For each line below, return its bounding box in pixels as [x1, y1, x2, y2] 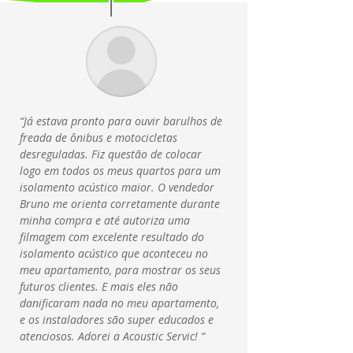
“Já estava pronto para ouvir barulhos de [19, 113, 222, 129]
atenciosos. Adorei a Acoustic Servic [19, 329, 195, 344]
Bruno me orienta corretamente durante [19, 196, 220, 212]
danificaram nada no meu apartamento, [19, 295, 219, 311]
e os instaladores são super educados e [19, 312, 214, 328]
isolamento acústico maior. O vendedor [19, 180, 214, 195]
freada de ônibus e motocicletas [19, 130, 177, 146]
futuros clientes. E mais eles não [19, 279, 178, 295]
